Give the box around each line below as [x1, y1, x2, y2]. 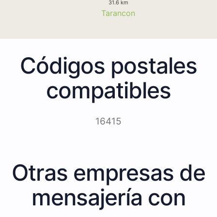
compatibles [46, 76, 171, 104]
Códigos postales [20, 51, 197, 79]
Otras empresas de [12, 158, 205, 186]
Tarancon [101, 8, 135, 18]
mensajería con [31, 183, 186, 211]
